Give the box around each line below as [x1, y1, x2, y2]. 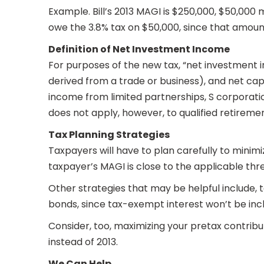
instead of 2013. [48, 235, 118, 249]
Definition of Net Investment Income [48, 42, 230, 56]
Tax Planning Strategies [48, 128, 170, 141]
